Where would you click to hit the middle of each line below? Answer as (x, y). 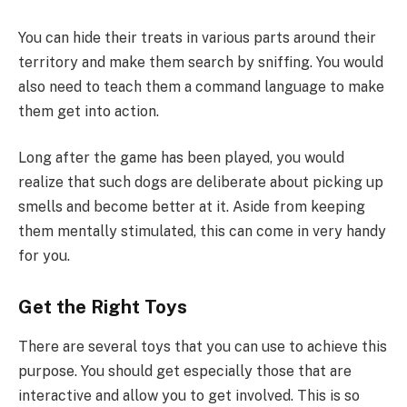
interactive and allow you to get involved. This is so (189, 396)
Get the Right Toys (103, 308)
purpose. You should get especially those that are (185, 372)
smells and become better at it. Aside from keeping (192, 207)
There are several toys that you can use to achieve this (203, 347)
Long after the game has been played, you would (181, 158)
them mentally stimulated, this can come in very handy (202, 232)
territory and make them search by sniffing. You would (201, 62)
